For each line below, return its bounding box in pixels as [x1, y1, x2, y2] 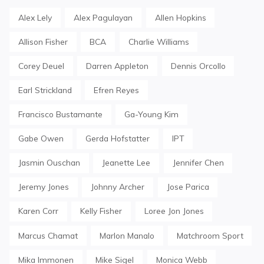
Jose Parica [166, 181, 209, 192]
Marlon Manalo [100, 230, 155, 240]
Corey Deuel [18, 60, 64, 71]
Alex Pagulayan [74, 12, 133, 22]
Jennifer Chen [172, 157, 224, 168]
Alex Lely [18, 12, 52, 22]
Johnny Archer [91, 181, 145, 192]
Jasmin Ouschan [18, 157, 80, 168]
